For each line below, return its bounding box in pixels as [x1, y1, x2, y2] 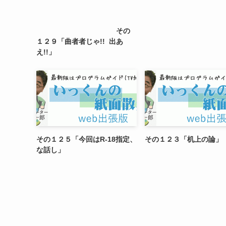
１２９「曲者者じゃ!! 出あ [36, 37, 123, 45]
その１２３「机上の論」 [145, 135, 222, 143]
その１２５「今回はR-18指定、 [36, 135, 137, 143]
